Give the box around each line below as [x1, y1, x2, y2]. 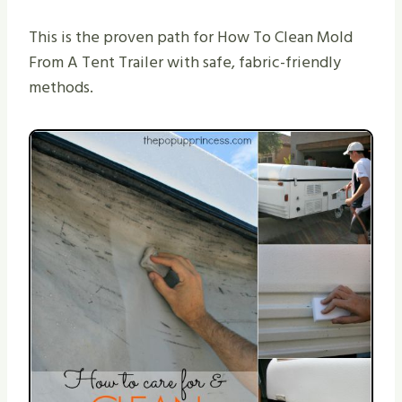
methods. [29, 74, 93, 100]
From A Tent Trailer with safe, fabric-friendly [29, 48, 341, 75]
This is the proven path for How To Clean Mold [29, 23, 353, 50]
